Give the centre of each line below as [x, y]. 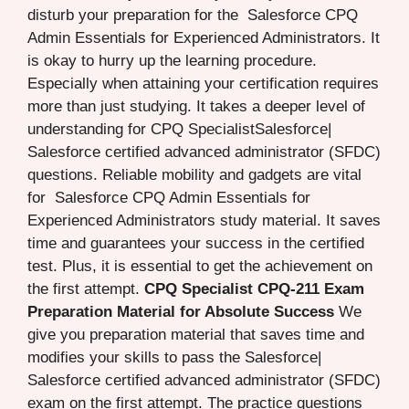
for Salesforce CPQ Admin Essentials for [169, 197]
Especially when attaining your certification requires [203, 83]
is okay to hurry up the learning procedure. [172, 60]
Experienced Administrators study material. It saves [204, 220]
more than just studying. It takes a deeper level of [196, 106]
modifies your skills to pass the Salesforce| [174, 357]
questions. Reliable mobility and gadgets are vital [194, 174]
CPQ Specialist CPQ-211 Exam [254, 288]
